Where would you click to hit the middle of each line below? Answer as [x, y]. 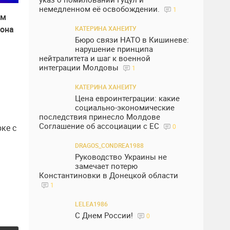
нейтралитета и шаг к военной [95, 58]
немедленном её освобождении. [100, 9]
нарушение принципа [114, 49]
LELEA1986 [91, 204]
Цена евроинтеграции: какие [127, 98]
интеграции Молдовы [80, 67]
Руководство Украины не [121, 157]
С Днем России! [105, 215]
